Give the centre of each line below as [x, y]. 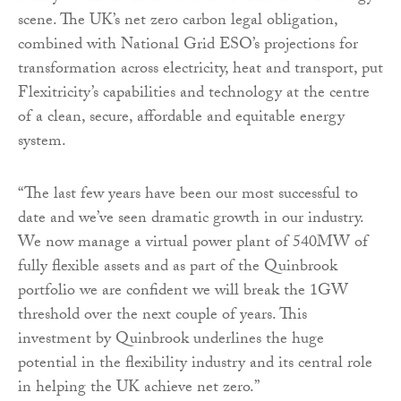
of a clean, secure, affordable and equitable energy [181, 118]
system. [42, 142]
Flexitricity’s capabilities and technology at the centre [194, 94]
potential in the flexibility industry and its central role [195, 364]
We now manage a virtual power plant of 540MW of [193, 243]
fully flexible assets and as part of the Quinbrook [178, 268]
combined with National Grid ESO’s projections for [188, 46]
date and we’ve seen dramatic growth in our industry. [191, 219]
